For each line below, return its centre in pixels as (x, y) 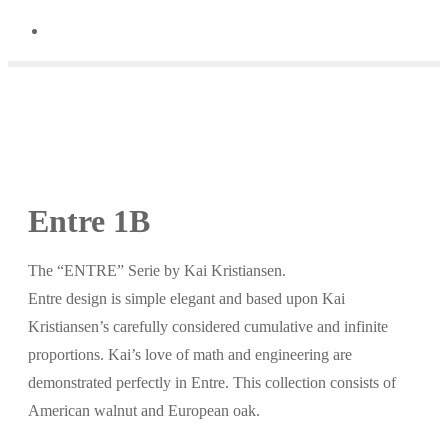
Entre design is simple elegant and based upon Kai (186, 299)
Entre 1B (89, 221)
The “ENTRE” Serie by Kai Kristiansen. (157, 271)
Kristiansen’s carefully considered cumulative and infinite (208, 327)
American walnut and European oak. (144, 411)
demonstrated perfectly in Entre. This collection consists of (212, 383)
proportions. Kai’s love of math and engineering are (190, 355)
